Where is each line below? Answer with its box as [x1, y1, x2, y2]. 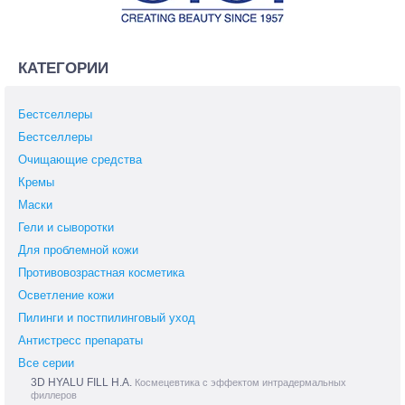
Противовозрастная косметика [18, 266, 184, 280]
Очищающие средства [18, 153, 142, 167]
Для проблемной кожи [18, 243, 138, 258]
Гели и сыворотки [18, 221, 114, 235]
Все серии [18, 356, 74, 371]
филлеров [31, 390, 77, 401]
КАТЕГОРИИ [18, 60, 108, 78]
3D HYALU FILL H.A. [31, 376, 135, 390]
